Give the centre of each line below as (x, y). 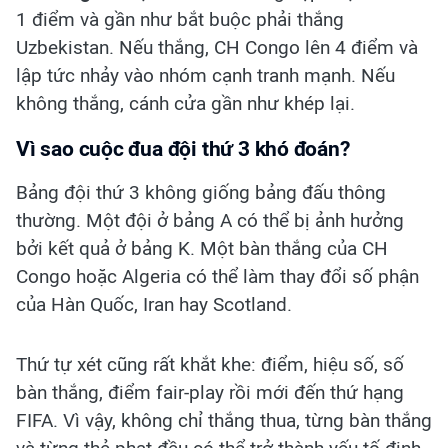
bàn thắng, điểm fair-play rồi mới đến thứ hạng (210, 393)
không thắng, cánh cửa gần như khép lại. (185, 104)
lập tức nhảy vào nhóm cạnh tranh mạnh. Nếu (205, 76)
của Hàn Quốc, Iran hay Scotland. (154, 305)
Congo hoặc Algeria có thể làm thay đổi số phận (217, 277)
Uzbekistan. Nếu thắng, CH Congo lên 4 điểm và (217, 48)
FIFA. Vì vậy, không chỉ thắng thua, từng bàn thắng (224, 421)
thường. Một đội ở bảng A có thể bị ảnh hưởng (210, 221)
